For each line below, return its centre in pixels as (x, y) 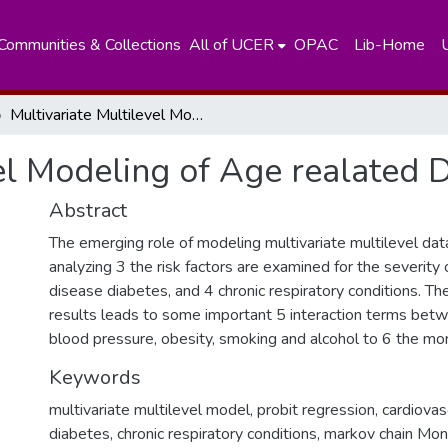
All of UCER (231, 45)
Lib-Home (389, 45)
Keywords (95, 377)
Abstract (88, 210)
